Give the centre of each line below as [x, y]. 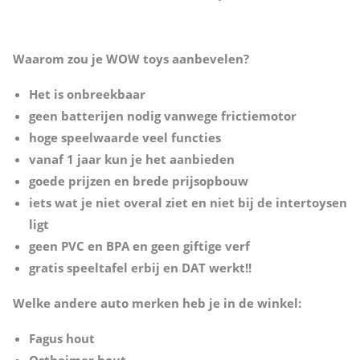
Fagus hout [61, 338]
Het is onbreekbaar [87, 94]
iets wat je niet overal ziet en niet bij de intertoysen [188, 202]
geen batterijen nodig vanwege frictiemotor [162, 115]
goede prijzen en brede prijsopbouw [138, 180]
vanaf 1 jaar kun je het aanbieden [131, 159]
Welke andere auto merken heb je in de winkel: [157, 303]
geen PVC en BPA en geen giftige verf [139, 245]
